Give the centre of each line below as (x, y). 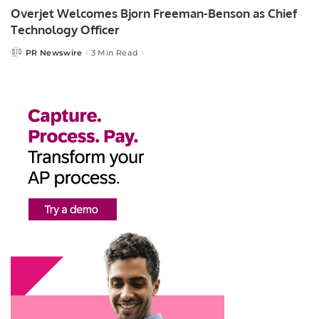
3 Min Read (115, 52)
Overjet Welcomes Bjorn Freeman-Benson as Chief (154, 14)
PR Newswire (54, 52)
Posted (26, 55)
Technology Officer (65, 30)
